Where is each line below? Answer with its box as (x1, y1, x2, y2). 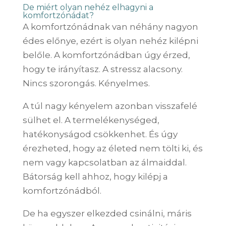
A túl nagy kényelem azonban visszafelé (22, 100, 197, 111)
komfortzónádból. (22, 185, 101, 196)
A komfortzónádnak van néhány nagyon (22, 21, 198, 32)
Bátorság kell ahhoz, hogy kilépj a (22, 171, 168, 182)
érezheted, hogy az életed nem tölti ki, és (22, 143, 203, 153)
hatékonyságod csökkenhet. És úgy (22, 129, 178, 139)
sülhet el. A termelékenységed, (22, 115, 159, 125)
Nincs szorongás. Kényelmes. (22, 78, 150, 88)
